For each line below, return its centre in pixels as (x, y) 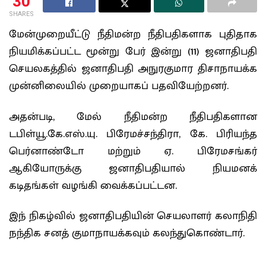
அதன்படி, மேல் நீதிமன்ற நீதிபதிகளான (133, 117)
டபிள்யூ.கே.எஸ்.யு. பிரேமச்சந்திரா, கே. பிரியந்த (133, 134)
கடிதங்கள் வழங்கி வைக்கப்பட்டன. (93, 186)
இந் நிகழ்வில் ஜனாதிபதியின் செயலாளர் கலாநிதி (133, 216)
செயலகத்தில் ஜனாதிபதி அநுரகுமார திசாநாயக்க (133, 69)
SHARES (21, 14)
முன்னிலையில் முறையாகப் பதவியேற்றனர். (119, 86)
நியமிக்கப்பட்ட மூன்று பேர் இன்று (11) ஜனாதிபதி (133, 52)
